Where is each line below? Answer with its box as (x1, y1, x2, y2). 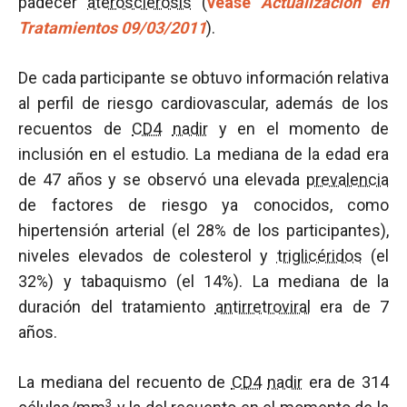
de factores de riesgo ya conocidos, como (18, 195, 389, 214)
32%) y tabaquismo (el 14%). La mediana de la (18, 272, 389, 291)
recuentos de (18, 119, 133, 138)
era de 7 (310, 297, 389, 316)
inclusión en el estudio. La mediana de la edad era (18, 144, 389, 164)
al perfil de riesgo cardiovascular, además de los (18, 94, 389, 113)
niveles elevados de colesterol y (18, 246, 277, 265)
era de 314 (303, 372, 390, 392)
